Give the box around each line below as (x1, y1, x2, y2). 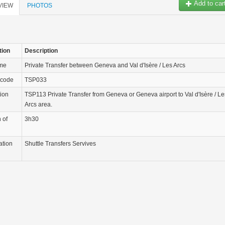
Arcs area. (25, 101, 52, 108)
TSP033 (25, 76, 47, 83)
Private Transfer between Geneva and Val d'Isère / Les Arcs (25, 62, 185, 69)
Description (25, 47, 58, 54)
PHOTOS (27, 2, 52, 9)
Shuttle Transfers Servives (25, 140, 96, 147)
